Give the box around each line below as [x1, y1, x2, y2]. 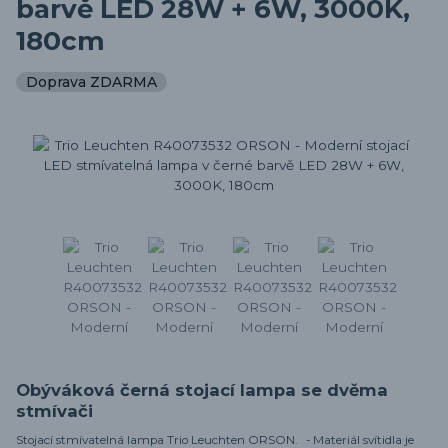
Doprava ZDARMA [26, 72, 157, 91]
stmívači [16, 401, 93, 422]
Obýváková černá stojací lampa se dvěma [16, 380, 388, 401]
